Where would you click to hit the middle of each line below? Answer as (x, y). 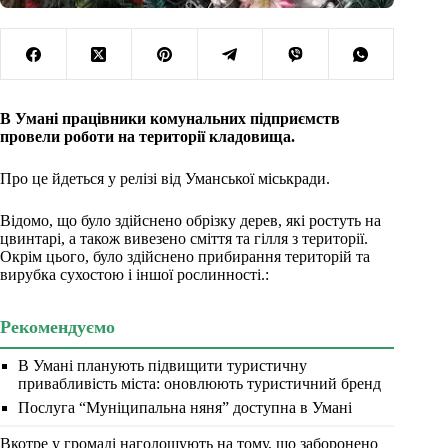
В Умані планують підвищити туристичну (162, 366)
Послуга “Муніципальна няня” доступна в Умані (185, 408)
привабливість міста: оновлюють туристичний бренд (199, 384)
